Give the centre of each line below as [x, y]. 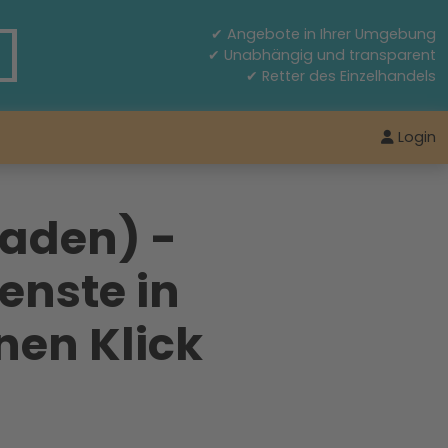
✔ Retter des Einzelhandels [341, 76]
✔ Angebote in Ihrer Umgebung [323, 34]
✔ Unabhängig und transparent [322, 55]
